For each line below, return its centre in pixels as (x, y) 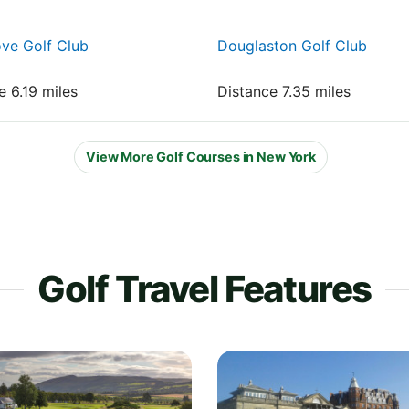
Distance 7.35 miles (284, 91)
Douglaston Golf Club (292, 45)
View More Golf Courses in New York (201, 157)
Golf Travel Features (204, 288)
